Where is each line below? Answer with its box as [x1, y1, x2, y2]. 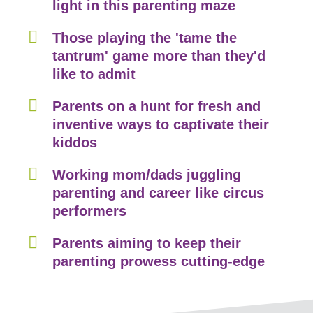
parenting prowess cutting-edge [52, 254, 265, 270]
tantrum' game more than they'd [52, 48, 265, 64]
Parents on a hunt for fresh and [52, 99, 261, 115]
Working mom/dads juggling [52, 167, 241, 183]
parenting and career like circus [52, 185, 264, 201]
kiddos [52, 135, 97, 151]
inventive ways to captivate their [52, 117, 269, 133]
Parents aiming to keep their [52, 235, 241, 252]
